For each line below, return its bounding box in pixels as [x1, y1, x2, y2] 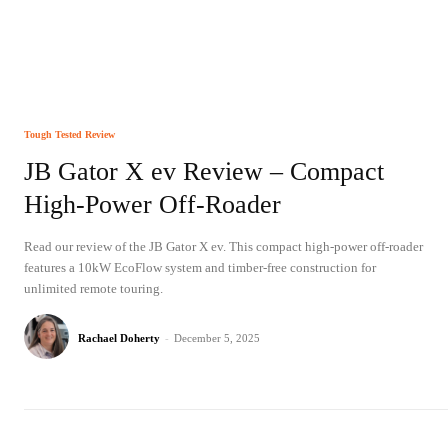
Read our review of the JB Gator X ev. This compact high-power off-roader [24, 238, 423, 254]
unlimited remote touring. [24, 280, 163, 296]
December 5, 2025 [174, 331, 260, 344]
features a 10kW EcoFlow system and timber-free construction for [24, 259, 376, 275]
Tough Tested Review [24, 129, 115, 141]
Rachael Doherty [78, 331, 160, 344]
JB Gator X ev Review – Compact [24, 157, 384, 187]
